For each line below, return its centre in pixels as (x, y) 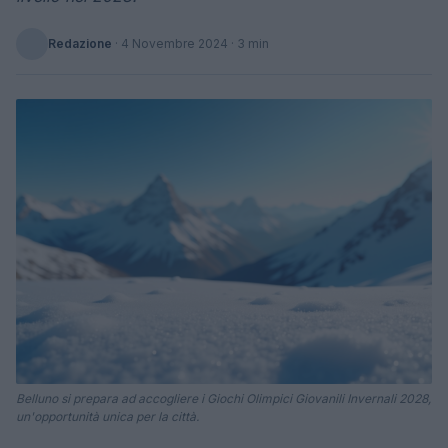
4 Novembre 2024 (174, 43)
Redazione (80, 43)
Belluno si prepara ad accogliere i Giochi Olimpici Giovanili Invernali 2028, (223, 398)
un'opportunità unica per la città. (107, 416)
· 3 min (248, 43)
